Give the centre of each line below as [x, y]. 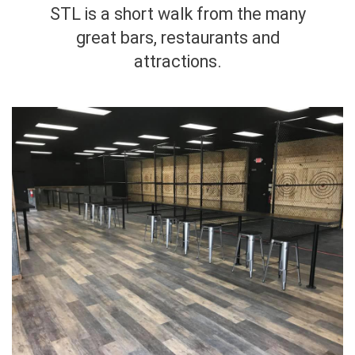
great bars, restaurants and [177, 38]
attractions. [177, 61]
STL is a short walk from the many [177, 14]
